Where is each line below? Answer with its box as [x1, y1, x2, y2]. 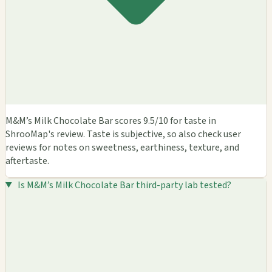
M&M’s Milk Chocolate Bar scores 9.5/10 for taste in [5, 114, 216, 127]
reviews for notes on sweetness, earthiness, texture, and [5, 140, 239, 154]
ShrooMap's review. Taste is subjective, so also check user [5, 127, 241, 141]
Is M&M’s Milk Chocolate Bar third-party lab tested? [17, 178, 231, 192]
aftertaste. [5, 154, 49, 168]
